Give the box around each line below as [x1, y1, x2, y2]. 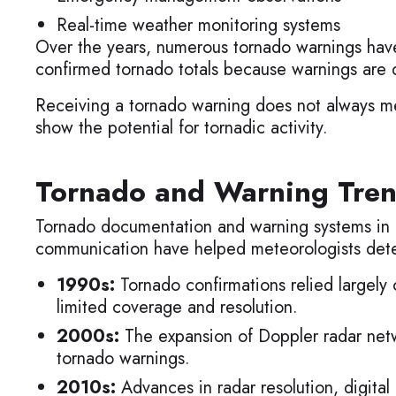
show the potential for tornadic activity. [35, 115, 328, 141]
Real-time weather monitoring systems [57, 12, 340, 38]
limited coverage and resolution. [57, 294, 298, 320]
